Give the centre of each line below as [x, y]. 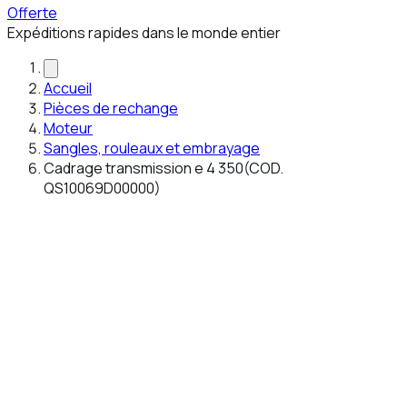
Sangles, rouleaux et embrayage [152, 148]
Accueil [68, 88]
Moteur [68, 128]
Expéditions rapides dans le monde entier [144, 33]
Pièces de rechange [111, 108]
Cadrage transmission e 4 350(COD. [164, 168]
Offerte [32, 13]
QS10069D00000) [102, 188]
